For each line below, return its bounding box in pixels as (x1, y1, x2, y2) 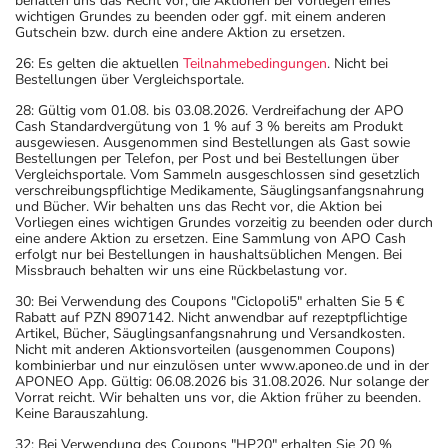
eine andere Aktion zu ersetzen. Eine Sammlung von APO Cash (15, 228, 406, 248)
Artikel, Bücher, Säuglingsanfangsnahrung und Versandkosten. (15, 323, 405, 343)
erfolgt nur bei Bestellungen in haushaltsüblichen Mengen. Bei (15, 244, 402, 264)
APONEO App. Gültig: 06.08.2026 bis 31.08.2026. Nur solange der (15, 371, 429, 391)
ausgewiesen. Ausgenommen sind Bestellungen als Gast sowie (15, 132, 410, 152)
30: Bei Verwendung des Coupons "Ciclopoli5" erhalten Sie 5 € (15, 291, 404, 311)
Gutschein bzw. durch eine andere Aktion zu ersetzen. (15, 22, 345, 42)
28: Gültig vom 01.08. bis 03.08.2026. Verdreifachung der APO (15, 100, 404, 120)
